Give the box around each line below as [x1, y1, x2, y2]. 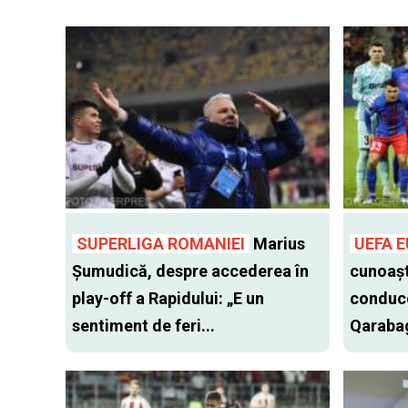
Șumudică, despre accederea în [72, 261, 309, 281]
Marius [250, 234, 305, 254]
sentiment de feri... [72, 316, 215, 336]
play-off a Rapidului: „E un [72, 289, 264, 309]
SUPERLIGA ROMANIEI [76, 234, 245, 254]
